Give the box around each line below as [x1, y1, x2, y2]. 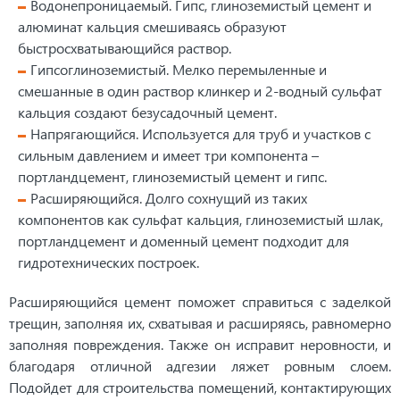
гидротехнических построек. [18, 253, 199, 271]
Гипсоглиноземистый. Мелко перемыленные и [30, 60, 327, 79]
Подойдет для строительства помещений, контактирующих [9, 378, 391, 396]
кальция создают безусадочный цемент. [18, 103, 277, 121]
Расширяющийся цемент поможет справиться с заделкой [9, 292, 391, 311]
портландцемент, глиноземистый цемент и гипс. [18, 167, 327, 186]
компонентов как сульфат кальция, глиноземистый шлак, [18, 210, 383, 229]
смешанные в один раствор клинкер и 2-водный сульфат [18, 81, 382, 100]
